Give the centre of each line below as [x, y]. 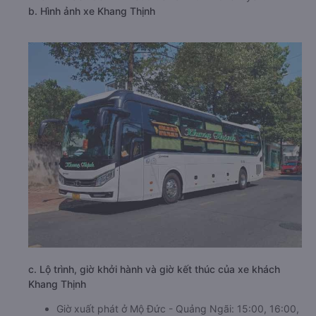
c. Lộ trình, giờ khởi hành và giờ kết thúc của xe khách [154, 269]
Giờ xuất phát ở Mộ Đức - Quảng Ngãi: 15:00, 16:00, [178, 308]
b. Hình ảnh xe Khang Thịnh [92, 11]
